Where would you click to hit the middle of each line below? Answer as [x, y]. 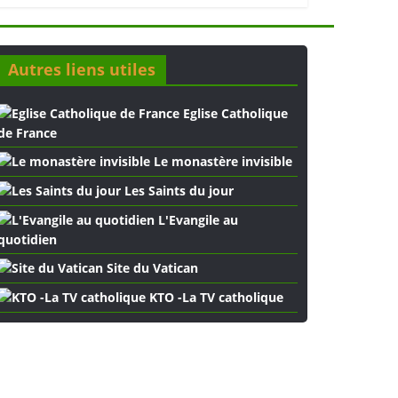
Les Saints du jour [177, 191]
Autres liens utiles [82, 69]
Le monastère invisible [221, 161]
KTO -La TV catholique [215, 297]
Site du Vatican [151, 268]
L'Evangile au [196, 220]
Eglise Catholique [234, 113]
